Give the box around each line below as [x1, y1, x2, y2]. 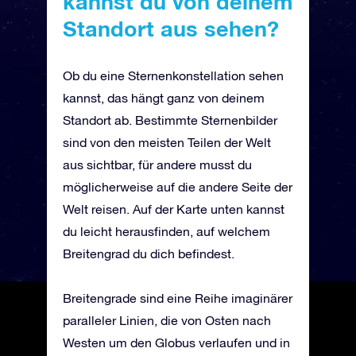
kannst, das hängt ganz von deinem [63, 91, 265, 106]
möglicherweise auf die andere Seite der [63, 180, 292, 195]
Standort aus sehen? [63, 16, 279, 42]
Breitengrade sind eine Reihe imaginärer [63, 291, 292, 306]
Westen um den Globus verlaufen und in [63, 335, 290, 350]
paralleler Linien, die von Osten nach [63, 313, 271, 328]
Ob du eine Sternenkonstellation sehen [63, 68, 284, 83]
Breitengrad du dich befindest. [63, 246, 234, 261]
